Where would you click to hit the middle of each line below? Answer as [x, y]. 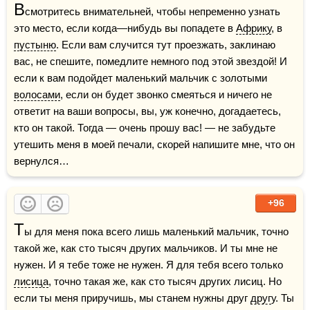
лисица [31, 281]
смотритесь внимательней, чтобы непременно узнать [153, 11]
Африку [254, 28]
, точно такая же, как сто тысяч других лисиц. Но [165, 281]
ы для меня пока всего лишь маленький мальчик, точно [156, 231]
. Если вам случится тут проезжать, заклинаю [166, 45]
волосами [37, 94]
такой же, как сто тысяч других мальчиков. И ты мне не [146, 248]
